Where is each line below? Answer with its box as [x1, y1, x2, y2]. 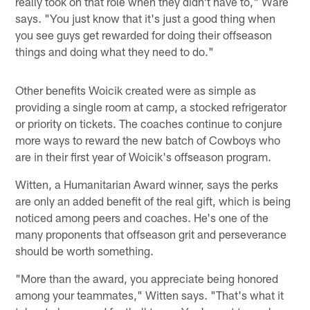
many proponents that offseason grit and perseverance [15, 226, 287, 241]
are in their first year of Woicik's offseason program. [15, 149, 272, 163]
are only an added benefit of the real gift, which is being [15, 193, 291, 208]
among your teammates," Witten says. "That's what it [15, 287, 284, 302]
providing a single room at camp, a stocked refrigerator [15, 99, 287, 113]
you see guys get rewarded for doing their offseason [15, 27, 273, 42]
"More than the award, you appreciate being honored [15, 271, 279, 285]
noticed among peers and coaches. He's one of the [15, 210, 269, 224]
